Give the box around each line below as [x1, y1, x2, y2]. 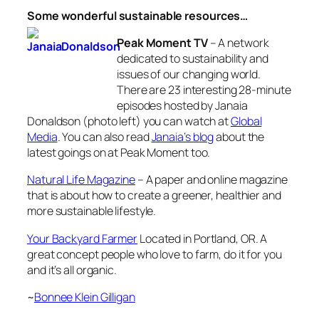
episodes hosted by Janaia [117, 98, 248, 114]
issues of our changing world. [117, 66, 261, 83]
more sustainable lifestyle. [27, 203, 157, 219]
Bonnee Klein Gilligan [33, 288, 135, 305]
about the [214, 129, 265, 145]
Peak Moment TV [117, 35, 208, 51]
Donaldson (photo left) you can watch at [27, 113, 231, 130]
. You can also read [57, 129, 152, 145]
